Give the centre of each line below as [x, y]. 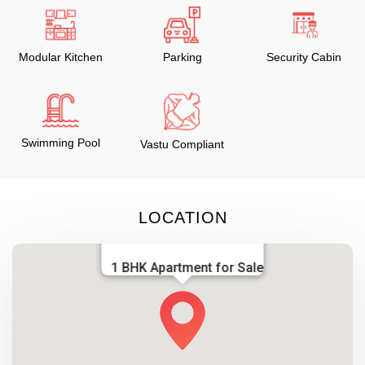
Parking [182, 57]
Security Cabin [304, 57]
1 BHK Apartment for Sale [187, 267]
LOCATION [182, 217]
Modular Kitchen [61, 57]
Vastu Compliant [182, 144]
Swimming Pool [61, 143]
